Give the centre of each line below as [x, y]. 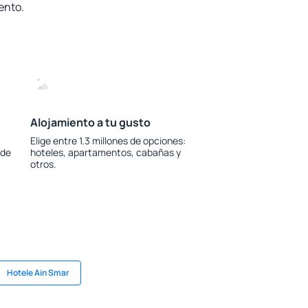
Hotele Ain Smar [38, 273]
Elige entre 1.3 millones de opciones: [108, 141]
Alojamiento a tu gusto [90, 122]
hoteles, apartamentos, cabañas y [105, 152]
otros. [43, 164]
